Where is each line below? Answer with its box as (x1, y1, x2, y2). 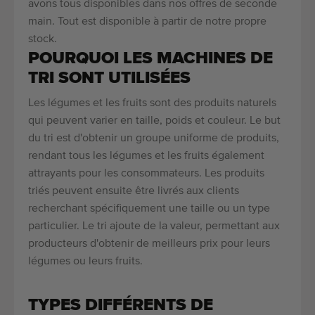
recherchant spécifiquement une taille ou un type (28, 203, 270, 215)
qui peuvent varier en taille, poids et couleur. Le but (28, 115, 281, 127)
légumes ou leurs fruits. (28, 256, 143, 268)
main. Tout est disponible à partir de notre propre (28, 16, 266, 28)
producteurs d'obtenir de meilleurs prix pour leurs (28, 238, 270, 250)
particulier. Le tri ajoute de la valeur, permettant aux (28, 221, 280, 233)
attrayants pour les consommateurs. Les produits (28, 168, 264, 180)
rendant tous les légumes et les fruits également (28, 150, 264, 162)
